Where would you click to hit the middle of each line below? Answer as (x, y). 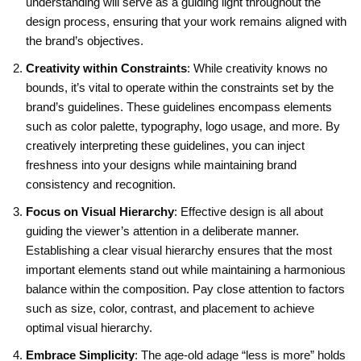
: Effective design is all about (249, 211)
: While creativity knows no (257, 68)
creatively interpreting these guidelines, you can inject (165, 145)
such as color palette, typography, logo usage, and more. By (183, 126)
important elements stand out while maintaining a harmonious (186, 269)
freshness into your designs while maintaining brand (161, 164)
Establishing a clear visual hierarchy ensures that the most (179, 250)
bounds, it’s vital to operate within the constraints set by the (180, 87)
